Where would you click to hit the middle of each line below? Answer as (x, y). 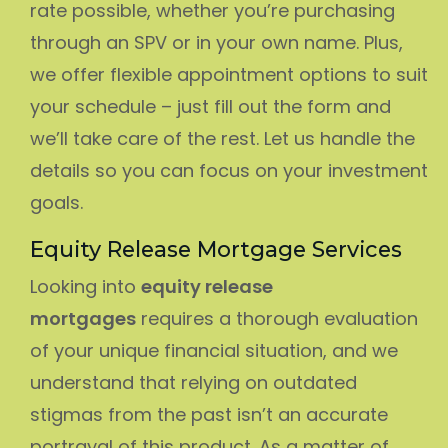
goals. (56, 202)
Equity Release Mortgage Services (216, 248)
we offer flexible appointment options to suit (229, 74)
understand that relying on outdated (193, 382)
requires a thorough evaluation (277, 318)
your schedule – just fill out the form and (210, 106)
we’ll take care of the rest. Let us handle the (222, 138)
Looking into (85, 286)
